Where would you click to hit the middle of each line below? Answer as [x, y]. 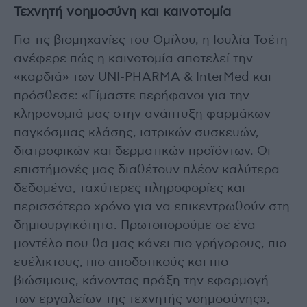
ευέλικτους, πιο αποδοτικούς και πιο [121, 262]
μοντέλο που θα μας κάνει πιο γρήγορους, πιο [150, 244]
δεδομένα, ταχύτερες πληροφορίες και [130, 188]
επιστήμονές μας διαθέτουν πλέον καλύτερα [147, 170]
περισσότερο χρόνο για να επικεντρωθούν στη [152, 207]
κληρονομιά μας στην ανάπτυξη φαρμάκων [142, 114]
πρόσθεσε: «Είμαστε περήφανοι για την [132, 96]
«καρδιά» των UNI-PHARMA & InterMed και [143, 77]
